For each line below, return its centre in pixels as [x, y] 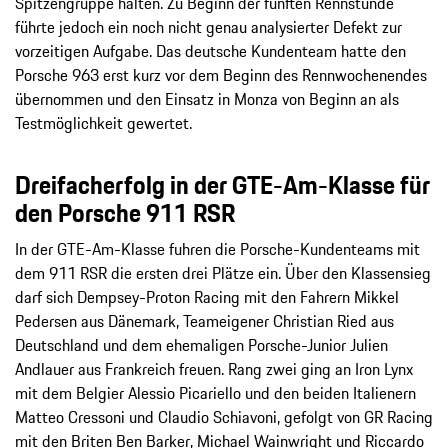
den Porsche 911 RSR [125, 213]
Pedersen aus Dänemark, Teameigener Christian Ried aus [204, 321]
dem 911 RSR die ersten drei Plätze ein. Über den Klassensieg [223, 273]
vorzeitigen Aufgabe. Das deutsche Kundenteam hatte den [210, 51]
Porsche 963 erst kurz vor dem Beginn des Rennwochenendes [221, 75]
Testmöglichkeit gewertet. [103, 123]
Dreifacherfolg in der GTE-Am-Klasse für [222, 185]
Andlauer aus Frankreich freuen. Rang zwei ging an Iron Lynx [214, 369]
